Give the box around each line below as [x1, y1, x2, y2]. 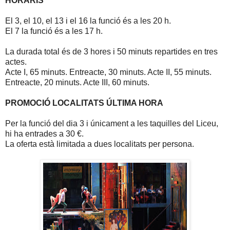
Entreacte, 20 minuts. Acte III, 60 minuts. [5, 78, 149, 87]
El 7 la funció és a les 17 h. [5, 27, 103, 36]
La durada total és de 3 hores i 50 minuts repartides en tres [5, 47, 218, 56]
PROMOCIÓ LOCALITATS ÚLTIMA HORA [5, 99, 163, 108]
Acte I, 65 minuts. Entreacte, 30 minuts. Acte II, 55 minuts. [5, 68, 212, 77]
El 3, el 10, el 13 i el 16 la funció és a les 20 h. [5, 16, 171, 26]
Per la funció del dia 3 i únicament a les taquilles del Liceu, [5, 119, 218, 128]
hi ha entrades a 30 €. [5, 129, 84, 139]
